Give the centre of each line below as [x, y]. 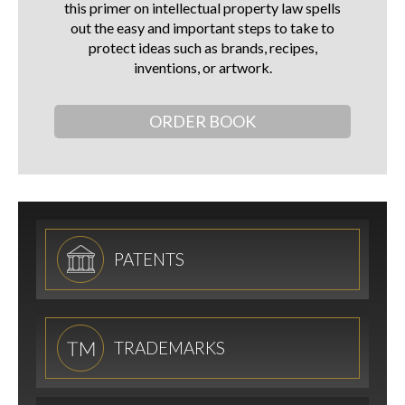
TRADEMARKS [170, 348]
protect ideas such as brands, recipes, [202, 48]
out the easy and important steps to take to [202, 28]
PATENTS [149, 259]
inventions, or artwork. [202, 68]
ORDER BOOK [202, 122]
